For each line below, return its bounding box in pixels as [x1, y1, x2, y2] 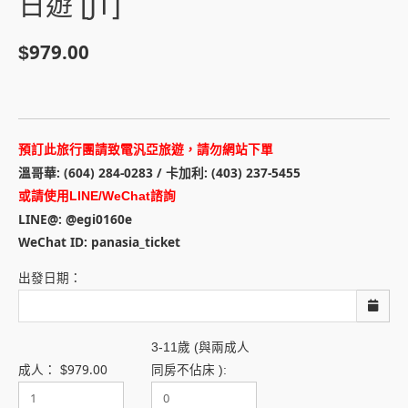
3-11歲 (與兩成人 [150, 341, 250, 355]
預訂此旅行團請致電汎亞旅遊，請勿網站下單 [18, 143, 273, 158]
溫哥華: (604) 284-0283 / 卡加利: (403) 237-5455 [18, 164, 301, 182]
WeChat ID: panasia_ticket [18, 233, 180, 251]
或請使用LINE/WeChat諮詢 [18, 189, 176, 204]
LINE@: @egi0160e [18, 210, 132, 229]
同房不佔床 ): [150, 363, 227, 378]
